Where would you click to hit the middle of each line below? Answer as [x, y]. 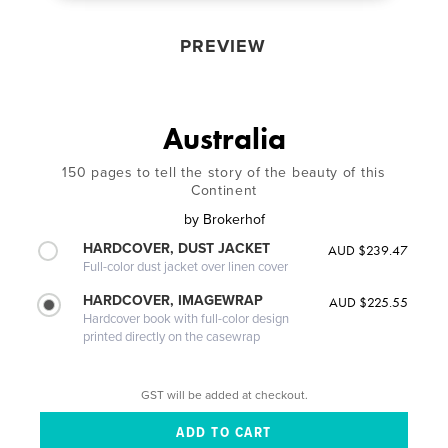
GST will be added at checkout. [224, 394]
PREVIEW [222, 46]
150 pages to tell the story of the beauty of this [224, 173]
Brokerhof [233, 220]
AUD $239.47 [367, 250]
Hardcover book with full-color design [186, 319]
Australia [224, 139]
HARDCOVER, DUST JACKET [177, 249]
